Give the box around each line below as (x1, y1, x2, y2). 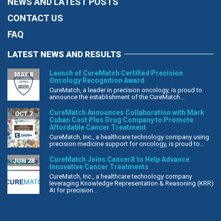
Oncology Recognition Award (49, 76, 145, 84)
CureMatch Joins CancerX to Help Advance (49, 155, 189, 163)
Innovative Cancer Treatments (49, 162, 148, 171)
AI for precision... (49, 186, 98, 194)
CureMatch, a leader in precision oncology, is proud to (49, 86, 202, 94)
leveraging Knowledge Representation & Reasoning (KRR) (49, 179, 214, 187)
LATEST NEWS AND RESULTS (7, 49, 121, 59)
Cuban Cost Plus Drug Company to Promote (49, 115, 193, 124)
